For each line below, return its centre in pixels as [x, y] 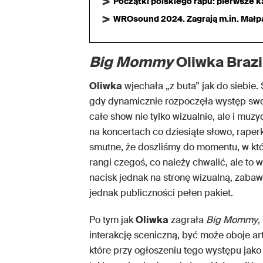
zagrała [187, 220]
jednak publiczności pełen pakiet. [161, 193]
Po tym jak [112, 220]
